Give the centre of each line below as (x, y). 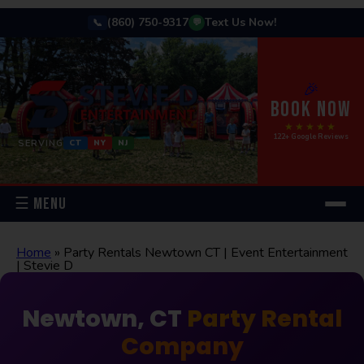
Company (182, 346)
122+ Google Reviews (311, 136)
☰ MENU (41, 204)
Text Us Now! (240, 22)
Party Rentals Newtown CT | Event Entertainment (206, 253)
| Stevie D (45, 266)
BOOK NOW (311, 110)
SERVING (41, 143)
